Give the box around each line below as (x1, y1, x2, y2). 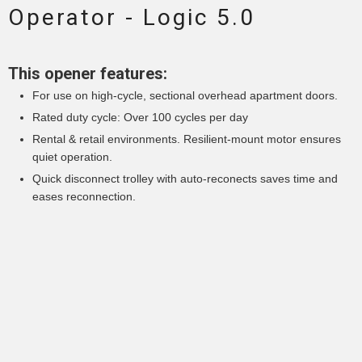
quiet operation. (32, 150, 112, 164)
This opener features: (8, 64, 167, 84)
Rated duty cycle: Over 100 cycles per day (32, 111, 248, 124)
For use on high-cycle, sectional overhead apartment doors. (32, 89, 338, 103)
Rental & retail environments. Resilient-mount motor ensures (32, 133, 341, 146)
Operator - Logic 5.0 (8, 4, 255, 32)
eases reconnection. (32, 190, 136, 204)
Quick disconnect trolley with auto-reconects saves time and (32, 172, 338, 186)
